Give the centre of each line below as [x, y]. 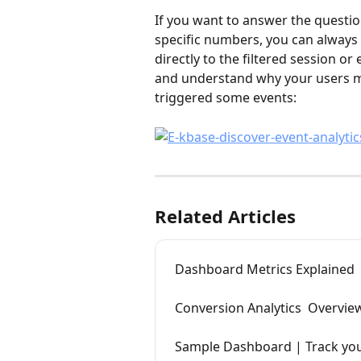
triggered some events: [226, 98]
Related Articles [225, 216]
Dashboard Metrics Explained [265, 269]
